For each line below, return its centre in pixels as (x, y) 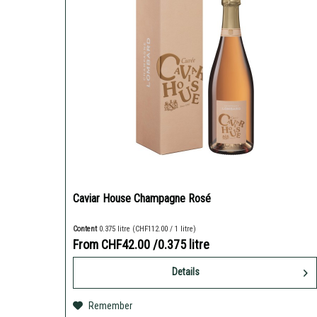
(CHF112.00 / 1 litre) (165, 229)
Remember (111, 306)
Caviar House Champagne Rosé (142, 199)
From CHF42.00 (113, 245)
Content (86, 229)
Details (186, 272)
